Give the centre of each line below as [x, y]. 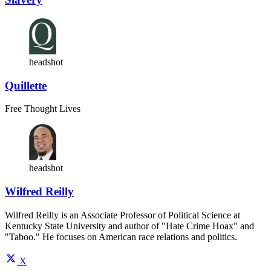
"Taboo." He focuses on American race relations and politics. [121, 237]
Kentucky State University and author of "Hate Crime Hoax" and [129, 226]
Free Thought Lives [43, 109]
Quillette [26, 85]
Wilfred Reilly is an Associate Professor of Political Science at [122, 215]
